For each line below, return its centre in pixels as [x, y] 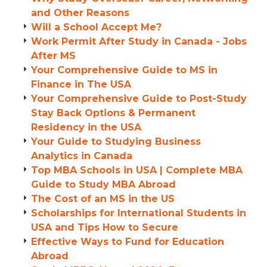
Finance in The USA [81, 84]
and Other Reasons [80, 13]
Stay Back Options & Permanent [113, 113]
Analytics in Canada [82, 156]
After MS [53, 56]
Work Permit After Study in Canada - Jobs [139, 41]
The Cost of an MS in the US [103, 199]
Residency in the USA [86, 127]
